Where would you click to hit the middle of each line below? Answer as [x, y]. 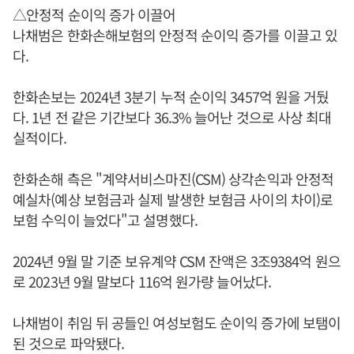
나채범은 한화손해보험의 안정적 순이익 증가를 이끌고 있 [175, 35]
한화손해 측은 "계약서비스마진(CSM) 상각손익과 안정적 [173, 179]
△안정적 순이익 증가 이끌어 [94, 14]
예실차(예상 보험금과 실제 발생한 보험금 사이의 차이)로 [173, 199]
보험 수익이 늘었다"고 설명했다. [105, 220]
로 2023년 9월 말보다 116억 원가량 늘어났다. [142, 281]
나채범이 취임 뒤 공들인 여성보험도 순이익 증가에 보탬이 [177, 322]
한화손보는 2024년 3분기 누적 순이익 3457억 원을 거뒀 [171, 96]
